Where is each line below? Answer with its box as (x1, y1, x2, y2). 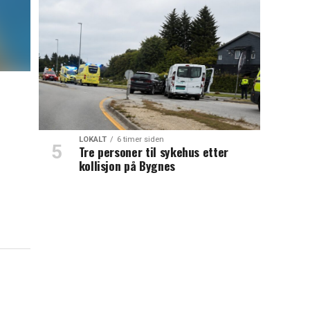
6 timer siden (116, 135, 164, 145)
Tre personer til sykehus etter (78, 143, 229, 161)
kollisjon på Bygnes (78, 156, 175, 175)
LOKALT (78, 135, 107, 145)
